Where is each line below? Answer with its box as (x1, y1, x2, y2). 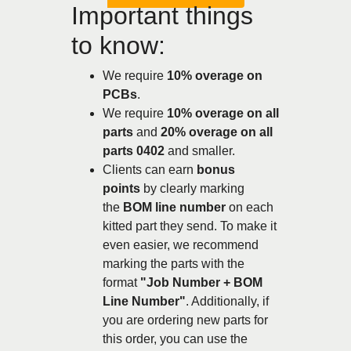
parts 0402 (103, 143, 165, 157)
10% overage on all (167, 106, 279, 120)
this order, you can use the (103, 331, 248, 346)
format (103, 275, 140, 289)
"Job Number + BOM (140, 275, 262, 289)
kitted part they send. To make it (103, 219, 277, 233)
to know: (71, 31, 165, 60)
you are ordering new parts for (103, 313, 268, 327)
